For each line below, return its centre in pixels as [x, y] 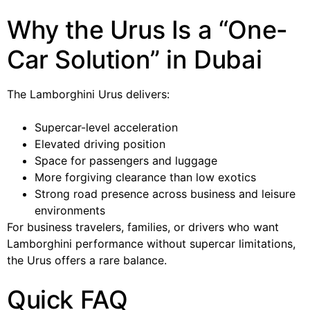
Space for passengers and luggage [126, 160]
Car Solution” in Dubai [135, 59]
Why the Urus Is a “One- [147, 29]
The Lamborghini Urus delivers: [88, 94]
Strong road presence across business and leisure [165, 193]
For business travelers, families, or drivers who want [143, 227]
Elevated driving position [100, 144]
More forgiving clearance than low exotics [145, 177]
